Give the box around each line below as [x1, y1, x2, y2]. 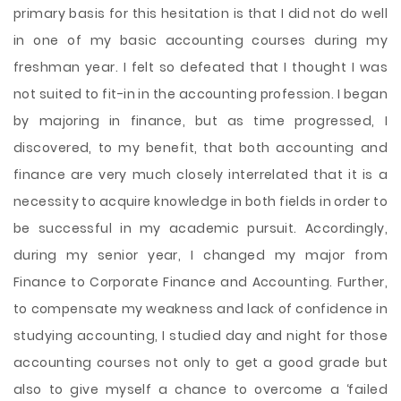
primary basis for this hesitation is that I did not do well [13, 4, 388, 22]
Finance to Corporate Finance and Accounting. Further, [13, 273, 388, 291]
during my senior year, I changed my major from [13, 246, 388, 264]
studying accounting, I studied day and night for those [13, 327, 388, 345]
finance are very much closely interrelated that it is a [13, 166, 388, 183]
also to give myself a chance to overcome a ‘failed [13, 380, 388, 398]
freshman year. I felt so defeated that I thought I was [13, 58, 388, 76]
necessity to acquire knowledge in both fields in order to [13, 192, 388, 210]
